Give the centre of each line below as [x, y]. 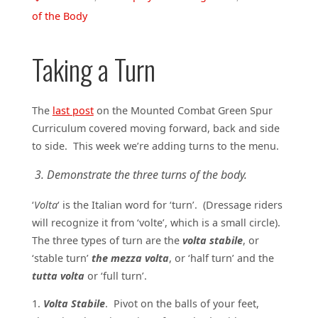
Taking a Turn [93, 70]
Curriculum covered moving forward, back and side [155, 128]
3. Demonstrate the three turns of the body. [139, 174]
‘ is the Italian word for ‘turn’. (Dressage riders [170, 204]
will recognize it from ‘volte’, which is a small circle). [157, 222]
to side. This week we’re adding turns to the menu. [155, 146]
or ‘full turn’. [117, 275]
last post [73, 110]
